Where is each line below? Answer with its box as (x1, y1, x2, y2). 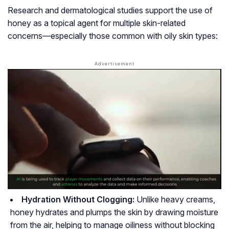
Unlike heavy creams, (134, 194, 215, 205)
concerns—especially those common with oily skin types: (8, 31, 218, 41)
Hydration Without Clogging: (21, 194, 134, 205)
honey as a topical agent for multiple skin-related (8, 18, 186, 29)
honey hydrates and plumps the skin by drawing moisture (10, 207, 218, 218)
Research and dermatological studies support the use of (8, 5, 213, 16)
